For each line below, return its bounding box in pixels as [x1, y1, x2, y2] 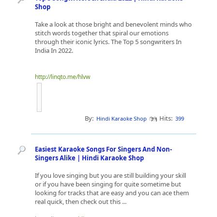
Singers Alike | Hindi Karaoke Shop [35, 154, 144, 162]
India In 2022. [35, 46, 73, 55]
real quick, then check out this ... [35, 197, 128, 206]
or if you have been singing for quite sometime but [35, 180, 181, 188]
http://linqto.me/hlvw [35, 73, 90, 81]
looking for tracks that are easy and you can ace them [35, 188, 189, 197]
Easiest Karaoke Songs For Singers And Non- [35, 145, 172, 154]
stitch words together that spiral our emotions [35, 29, 169, 37]
